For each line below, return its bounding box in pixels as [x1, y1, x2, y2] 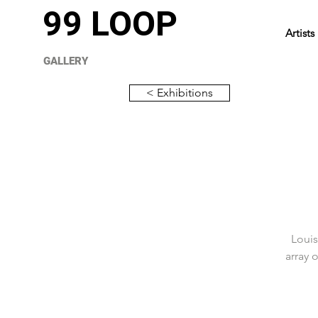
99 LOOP [42, 4, 177, 44]
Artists [285, 26, 314, 40]
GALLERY [43, 55, 88, 67]
